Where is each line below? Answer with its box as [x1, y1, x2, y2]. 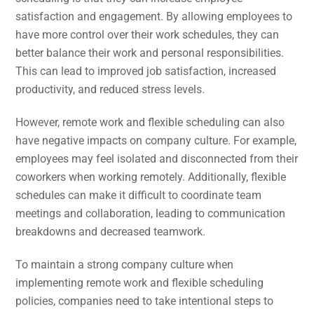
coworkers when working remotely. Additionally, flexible [15, 170, 287, 184]
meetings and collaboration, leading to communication [15, 206, 286, 220]
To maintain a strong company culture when [15, 257, 234, 271]
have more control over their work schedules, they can [15, 27, 280, 41]
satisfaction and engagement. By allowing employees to [15, 9, 293, 23]
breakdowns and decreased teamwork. [15, 224, 206, 238]
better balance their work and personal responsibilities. [15, 46, 285, 60]
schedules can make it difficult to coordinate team [15, 188, 262, 202]
